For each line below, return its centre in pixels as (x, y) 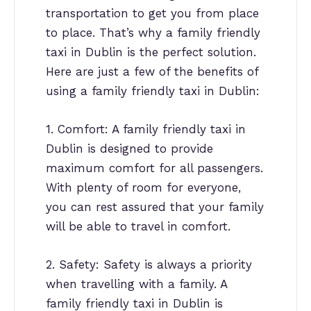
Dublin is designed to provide (129, 149)
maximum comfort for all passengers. (154, 168)
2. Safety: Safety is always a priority (149, 265)
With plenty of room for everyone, (143, 188)
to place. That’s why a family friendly (153, 33)
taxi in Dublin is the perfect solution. (151, 52)
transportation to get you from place (152, 13)
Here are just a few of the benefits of (152, 72)
